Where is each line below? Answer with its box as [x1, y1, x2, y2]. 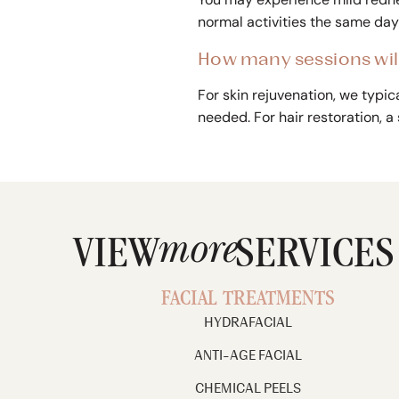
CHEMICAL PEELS [195, 380, 302, 396]
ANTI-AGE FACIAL [194, 347, 303, 363]
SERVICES [235, 235, 395, 281]
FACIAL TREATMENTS [161, 289, 336, 312]
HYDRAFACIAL [204, 314, 293, 330]
